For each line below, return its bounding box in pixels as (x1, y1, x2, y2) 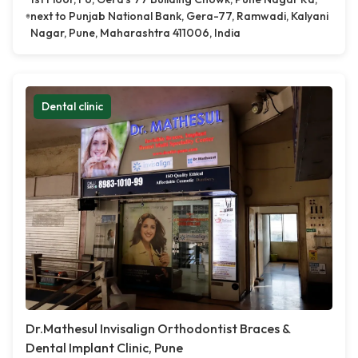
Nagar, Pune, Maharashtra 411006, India (30, 26, 241, 41)
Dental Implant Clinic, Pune (26, 340, 183, 356)
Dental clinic (42, 99, 103, 114)
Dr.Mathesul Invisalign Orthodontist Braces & (26, 320, 290, 337)
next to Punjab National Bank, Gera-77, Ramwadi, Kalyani (30, 9, 328, 24)
